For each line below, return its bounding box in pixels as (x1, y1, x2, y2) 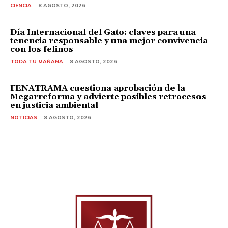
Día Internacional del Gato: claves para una (10, 26, 196, 37)
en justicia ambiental (10, 100, 98, 110)
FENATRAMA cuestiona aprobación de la (10, 82, 185, 93)
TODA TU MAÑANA (10, 58, 63, 65)
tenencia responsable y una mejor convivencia (10, 35, 208, 46)
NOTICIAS (10, 113, 37, 121)
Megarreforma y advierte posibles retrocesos (10, 91, 206, 102)
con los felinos (10, 44, 73, 54)
